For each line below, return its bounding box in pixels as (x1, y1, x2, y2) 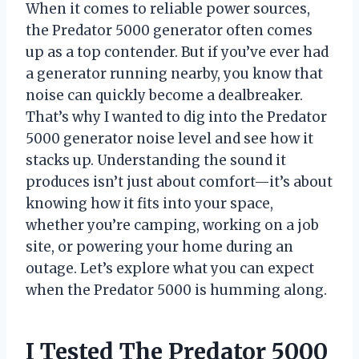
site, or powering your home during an (26, 238, 293, 256)
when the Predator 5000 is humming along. (26, 281, 327, 300)
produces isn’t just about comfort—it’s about (26, 173, 333, 192)
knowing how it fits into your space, (26, 195, 273, 213)
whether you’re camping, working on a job (26, 216, 319, 235)
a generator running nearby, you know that (26, 65, 323, 83)
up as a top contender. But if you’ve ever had (26, 43, 329, 62)
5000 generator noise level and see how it (26, 130, 313, 148)
